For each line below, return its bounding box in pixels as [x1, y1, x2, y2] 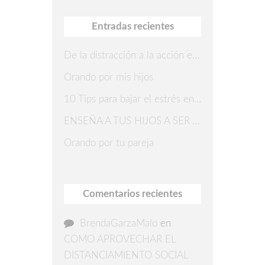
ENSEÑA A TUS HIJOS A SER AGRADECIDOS [192, 116, 199, 127]
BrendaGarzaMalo [80, 218, 157, 228]
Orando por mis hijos [64, 72, 153, 83]
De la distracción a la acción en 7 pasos [192, 50, 199, 61]
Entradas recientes [91, 21, 174, 32]
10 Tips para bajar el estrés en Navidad [194, 94, 201, 105]
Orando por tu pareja [64, 138, 154, 148]
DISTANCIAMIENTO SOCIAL [64, 250, 189, 260]
